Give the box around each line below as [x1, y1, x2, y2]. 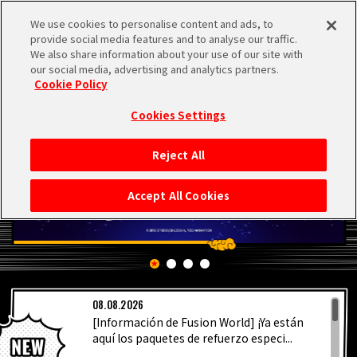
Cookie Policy [34, 76, 108, 92]
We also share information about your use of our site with [30, 46, 304, 61]
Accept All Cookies [127, 188, 230, 203]
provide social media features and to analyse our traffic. [30, 31, 298, 46]
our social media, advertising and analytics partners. [30, 61, 280, 76]
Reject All [151, 147, 206, 163]
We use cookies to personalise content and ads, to [30, 16, 274, 31]
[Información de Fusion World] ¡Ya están [92, 314, 304, 331]
